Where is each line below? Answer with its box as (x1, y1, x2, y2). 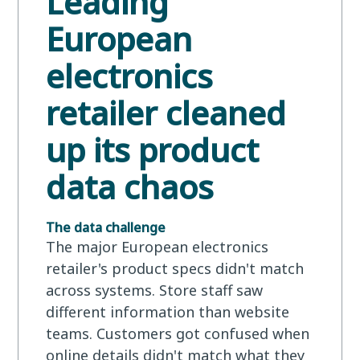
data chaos (46, 164, 214, 209)
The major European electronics (46, 236, 268, 256)
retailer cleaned (46, 90, 286, 135)
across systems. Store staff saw (46, 280, 263, 300)
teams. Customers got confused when (46, 323, 309, 343)
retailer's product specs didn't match (46, 258, 304, 278)
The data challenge (46, 218, 166, 236)
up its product (46, 127, 259, 172)
